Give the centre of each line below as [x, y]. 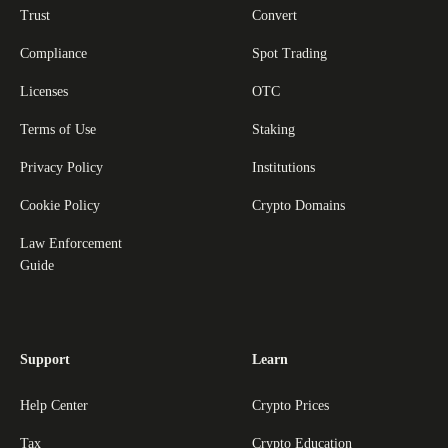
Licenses [44, 91]
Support [45, 359]
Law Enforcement [71, 243]
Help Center [54, 405]
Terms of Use [58, 129]
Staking [273, 129]
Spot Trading [289, 53]
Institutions [283, 167]
